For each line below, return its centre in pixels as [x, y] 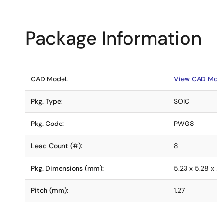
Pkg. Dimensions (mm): [67, 168]
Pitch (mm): [50, 190]
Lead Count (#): [57, 146]
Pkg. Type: [47, 101]
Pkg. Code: [47, 124]
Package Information [113, 38]
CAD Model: [49, 79]
